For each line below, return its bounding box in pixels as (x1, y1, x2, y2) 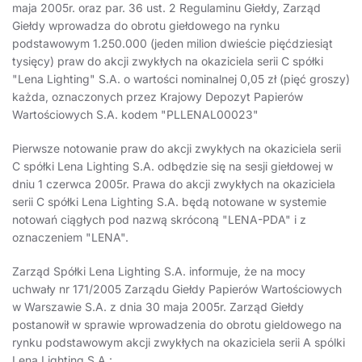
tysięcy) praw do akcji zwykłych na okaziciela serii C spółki (12, 54, 323, 69)
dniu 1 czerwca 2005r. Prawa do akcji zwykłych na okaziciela (12, 177, 335, 192)
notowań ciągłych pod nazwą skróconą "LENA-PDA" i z (12, 213, 306, 227)
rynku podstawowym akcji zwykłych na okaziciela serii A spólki (12, 335, 345, 350)
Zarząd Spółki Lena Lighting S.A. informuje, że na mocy (12, 264, 305, 279)
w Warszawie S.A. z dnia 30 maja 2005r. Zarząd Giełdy (12, 300, 304, 314)
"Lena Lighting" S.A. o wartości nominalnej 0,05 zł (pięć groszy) (12, 72, 350, 86)
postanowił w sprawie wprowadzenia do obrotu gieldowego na (12, 318, 342, 332)
